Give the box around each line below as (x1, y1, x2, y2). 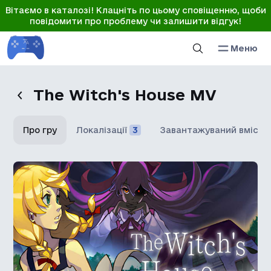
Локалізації (76, 125, 128, 135)
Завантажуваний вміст (160, 125, 264, 135)
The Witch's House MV (33, 86, 217, 103)
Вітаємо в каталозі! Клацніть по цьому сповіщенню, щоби (5, 5, 266, 15)
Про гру (23, 125, 57, 135)
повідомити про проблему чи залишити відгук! (30, 16, 241, 26)
